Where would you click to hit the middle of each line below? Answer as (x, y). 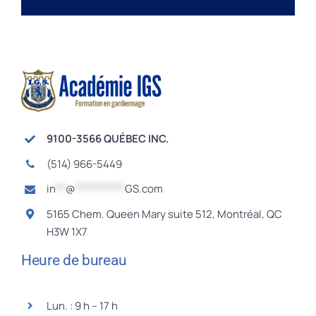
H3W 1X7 (67, 231)
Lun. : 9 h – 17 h (82, 306)
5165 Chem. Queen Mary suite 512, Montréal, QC (164, 214)
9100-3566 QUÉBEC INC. (108, 139)
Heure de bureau (74, 260)
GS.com (144, 189)
